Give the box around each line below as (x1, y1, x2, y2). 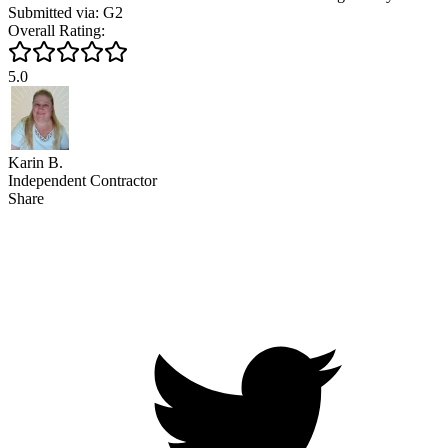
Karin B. (8, 153, 63, 171)
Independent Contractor (8, 171, 157, 189)
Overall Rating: (8, 21, 105, 39)
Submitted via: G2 (8, 3, 123, 21)
